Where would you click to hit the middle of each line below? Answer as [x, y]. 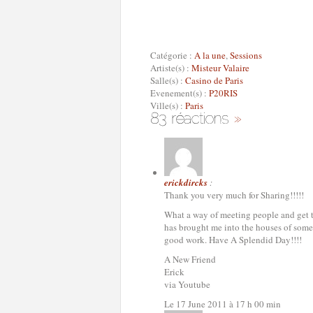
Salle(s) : [168, 80]
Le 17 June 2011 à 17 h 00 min [223, 304]
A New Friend [190, 259]
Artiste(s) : [171, 68]
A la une [210, 55]
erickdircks [186, 182]
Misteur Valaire [220, 68]
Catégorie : [172, 55]
